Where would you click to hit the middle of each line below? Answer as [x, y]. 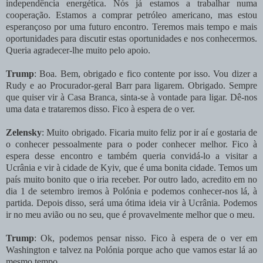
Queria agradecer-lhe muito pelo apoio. [78, 50]
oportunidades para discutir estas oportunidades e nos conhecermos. [131, 38]
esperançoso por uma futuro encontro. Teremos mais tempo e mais [131, 26]
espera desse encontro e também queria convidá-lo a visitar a [131, 156]
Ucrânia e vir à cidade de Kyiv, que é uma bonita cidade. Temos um [131, 167]
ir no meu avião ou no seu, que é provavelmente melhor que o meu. [130, 214]
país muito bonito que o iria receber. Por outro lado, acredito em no [131, 179]
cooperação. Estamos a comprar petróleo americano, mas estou [131, 15]
